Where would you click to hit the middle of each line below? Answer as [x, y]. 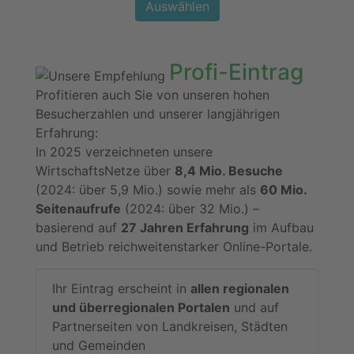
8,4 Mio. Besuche [229, 171]
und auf [254, 308]
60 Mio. [283, 190]
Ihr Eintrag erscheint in [121, 289]
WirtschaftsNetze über [105, 171]
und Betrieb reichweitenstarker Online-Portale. [174, 247]
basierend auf [78, 228]
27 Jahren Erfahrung [185, 228]
